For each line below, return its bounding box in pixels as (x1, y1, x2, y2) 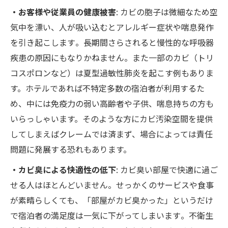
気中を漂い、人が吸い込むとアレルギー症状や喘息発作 (10, 21, 214, 34)
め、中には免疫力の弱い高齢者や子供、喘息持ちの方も (10, 97, 214, 110)
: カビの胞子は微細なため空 (116, 6, 218, 18)
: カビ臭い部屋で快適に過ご (116, 163, 218, 176)
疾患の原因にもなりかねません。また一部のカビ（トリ (10, 51, 214, 64)
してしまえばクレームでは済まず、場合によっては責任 (10, 128, 213, 140)
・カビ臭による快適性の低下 (10, 163, 116, 176)
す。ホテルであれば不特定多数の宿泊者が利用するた (10, 82, 205, 95)
